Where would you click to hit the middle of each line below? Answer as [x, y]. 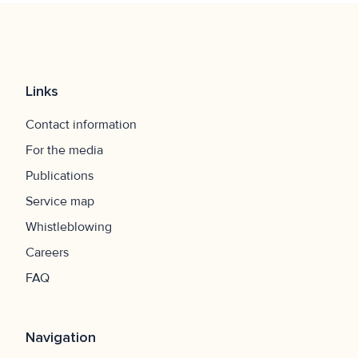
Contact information [81, 125]
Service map [60, 202]
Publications [60, 176]
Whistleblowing [69, 227]
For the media [64, 151]
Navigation [61, 338]
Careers [47, 253]
